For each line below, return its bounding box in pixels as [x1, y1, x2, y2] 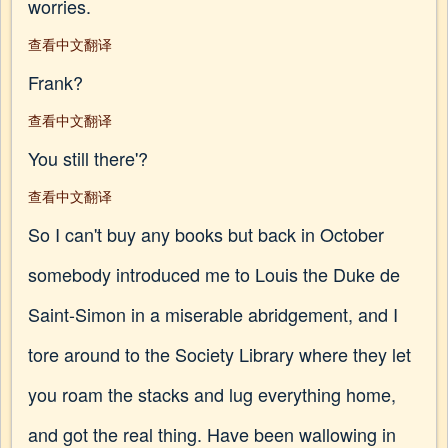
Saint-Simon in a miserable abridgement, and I [28, 301, 398, 327]
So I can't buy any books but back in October [28, 221, 384, 247]
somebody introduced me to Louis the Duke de [28, 261, 400, 287]
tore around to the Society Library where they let [28, 341, 411, 367]
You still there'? [28, 145, 148, 171]
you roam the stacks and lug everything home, [28, 381, 396, 407]
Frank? [28, 69, 83, 95]
